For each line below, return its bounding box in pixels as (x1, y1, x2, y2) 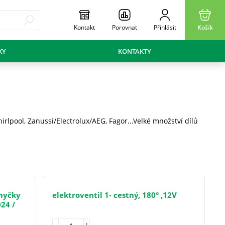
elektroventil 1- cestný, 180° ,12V (52, 190, 177, 200)
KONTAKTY (118, 47, 151, 56)
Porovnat (112, 24, 137, 31)
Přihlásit (153, 24, 176, 31)
